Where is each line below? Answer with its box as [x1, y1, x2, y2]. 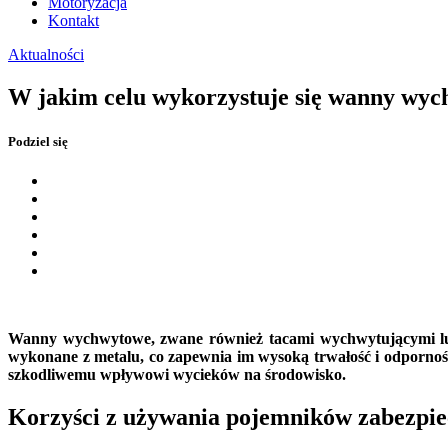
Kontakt [48, 12, 99, 30]
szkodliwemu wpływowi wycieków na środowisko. [8, 365, 350, 383]
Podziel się [8, 133, 68, 149]
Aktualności [8, 46, 84, 64]
